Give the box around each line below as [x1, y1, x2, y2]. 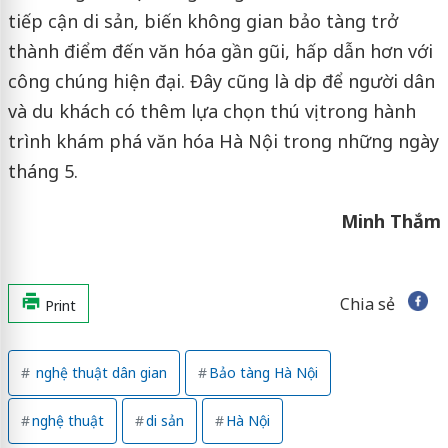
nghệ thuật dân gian [31, 362, 167, 382]
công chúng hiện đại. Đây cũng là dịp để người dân [7, 68, 435, 93]
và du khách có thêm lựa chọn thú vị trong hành [7, 98, 416, 123]
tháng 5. [7, 158, 78, 183]
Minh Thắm [340, 208, 441, 233]
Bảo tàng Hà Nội [208, 362, 318, 382]
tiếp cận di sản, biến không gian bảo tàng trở [7, 8, 398, 33]
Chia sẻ [339, 292, 395, 315]
